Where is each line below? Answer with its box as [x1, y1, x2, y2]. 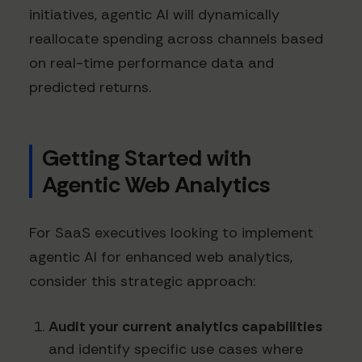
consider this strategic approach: [29, 271, 255, 291]
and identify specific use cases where [48, 339, 303, 359]
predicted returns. [29, 77, 151, 97]
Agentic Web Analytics [42, 169, 271, 200]
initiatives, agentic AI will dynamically [29, 4, 280, 24]
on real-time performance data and [29, 53, 274, 73]
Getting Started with [42, 142, 251, 173]
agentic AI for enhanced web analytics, [29, 246, 293, 267]
